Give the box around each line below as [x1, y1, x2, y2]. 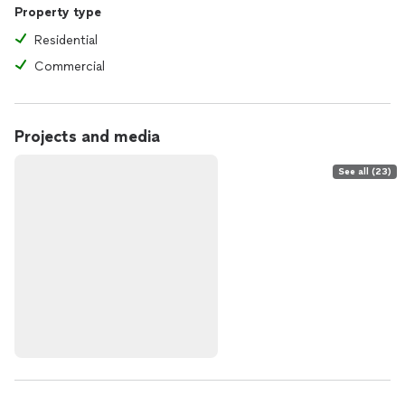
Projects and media [14, 127, 160, 146]
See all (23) [338, 165, 391, 177]
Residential [34, 33, 98, 48]
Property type [14, 5, 101, 20]
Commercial [34, 59, 105, 74]
